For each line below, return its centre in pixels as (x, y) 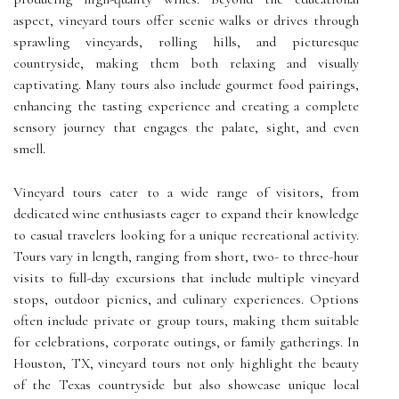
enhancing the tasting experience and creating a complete (186, 106)
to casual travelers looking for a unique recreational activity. (186, 235)
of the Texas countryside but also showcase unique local (186, 385)
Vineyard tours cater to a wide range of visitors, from (186, 192)
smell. (29, 149)
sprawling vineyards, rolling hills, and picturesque (186, 42)
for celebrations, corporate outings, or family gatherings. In (186, 342)
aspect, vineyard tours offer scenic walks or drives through (186, 20)
